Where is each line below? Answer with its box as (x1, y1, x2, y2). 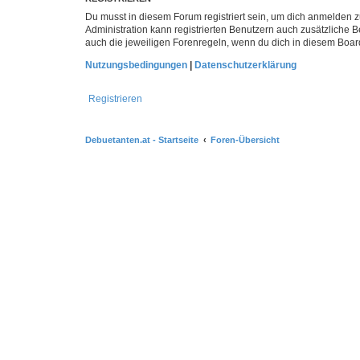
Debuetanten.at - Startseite (85, 135, 198, 145)
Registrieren (88, 93, 142, 105)
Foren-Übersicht (211, 135, 280, 145)
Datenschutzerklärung (194, 59, 297, 72)
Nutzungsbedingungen (85, 59, 187, 72)
